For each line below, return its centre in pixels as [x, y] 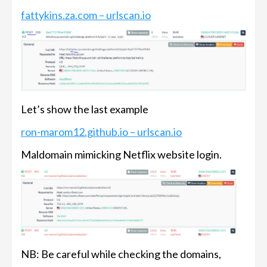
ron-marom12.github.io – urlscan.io [101, 131]
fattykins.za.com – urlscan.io [86, 15]
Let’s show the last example [85, 109]
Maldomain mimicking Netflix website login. [121, 154]
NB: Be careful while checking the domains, [121, 254]
